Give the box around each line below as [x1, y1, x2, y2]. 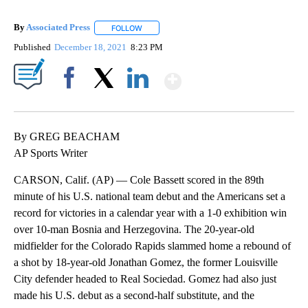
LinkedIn [122, 96, 154, 107]
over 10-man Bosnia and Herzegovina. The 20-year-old [14, 223, 254, 235]
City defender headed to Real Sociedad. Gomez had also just [14, 272, 276, 285]
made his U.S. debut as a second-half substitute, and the [14, 289, 254, 301]
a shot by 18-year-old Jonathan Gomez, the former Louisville [14, 256, 278, 268]
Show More [180, 63, 289, 88]
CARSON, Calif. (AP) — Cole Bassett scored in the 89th [14, 173, 264, 186]
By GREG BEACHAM [14, 130, 120, 142]
